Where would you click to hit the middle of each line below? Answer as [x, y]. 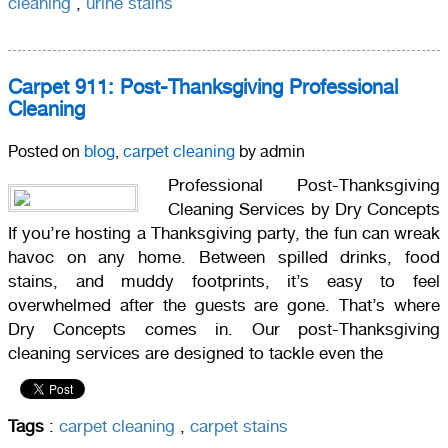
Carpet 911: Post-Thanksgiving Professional [203, 86]
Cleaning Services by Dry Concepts [304, 208]
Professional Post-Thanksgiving [304, 184]
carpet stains [239, 425]
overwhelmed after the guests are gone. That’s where [224, 304]
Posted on [46, 151]
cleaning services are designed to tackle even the [195, 352]
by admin [270, 151]
